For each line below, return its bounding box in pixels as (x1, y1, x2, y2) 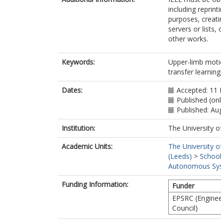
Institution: (62, 123, 95, 133)
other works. (168, 34, 208, 43)
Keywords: (62, 57, 95, 67)
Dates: (62, 85, 82, 95)
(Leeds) (168, 151, 192, 161)
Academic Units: (62, 142, 112, 151)
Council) (172, 203, 198, 213)
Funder (172, 181, 194, 190)
